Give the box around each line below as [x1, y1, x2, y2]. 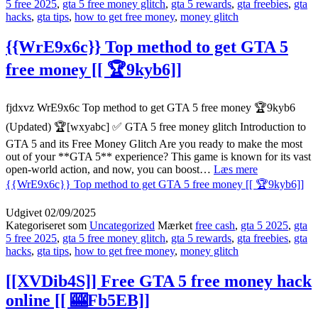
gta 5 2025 [241, 219, 288, 232]
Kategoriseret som [6, 219, 89, 232]
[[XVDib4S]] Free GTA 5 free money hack [6, 272, 312, 291]
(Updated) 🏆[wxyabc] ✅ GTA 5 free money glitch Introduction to [6, 121, 306, 133]
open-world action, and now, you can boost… [6, 163, 214, 176]
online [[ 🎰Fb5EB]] [6, 291, 150, 310]
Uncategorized [89, 219, 155, 232]
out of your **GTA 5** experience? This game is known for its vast [6, 150, 311, 163]
